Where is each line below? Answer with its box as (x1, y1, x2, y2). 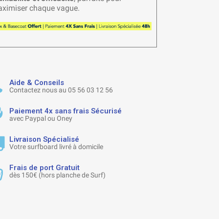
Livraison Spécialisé (9, 134, 79, 144)
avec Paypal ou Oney (9, 114, 72, 122)
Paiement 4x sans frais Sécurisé (9, 106, 122, 115)
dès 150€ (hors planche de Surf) (9, 171, 106, 179)
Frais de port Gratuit (9, 163, 80, 172)
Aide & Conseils (9, 78, 64, 87)
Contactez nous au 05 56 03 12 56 (9, 86, 113, 94)
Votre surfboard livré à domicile (9, 142, 103, 151)
